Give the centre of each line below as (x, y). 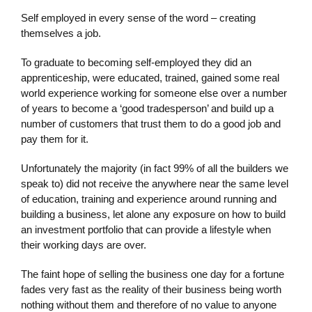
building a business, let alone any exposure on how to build (153, 214)
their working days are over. (84, 244)
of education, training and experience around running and (149, 198)
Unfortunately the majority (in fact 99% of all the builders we (155, 168)
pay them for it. (55, 139)
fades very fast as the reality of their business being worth (151, 289)
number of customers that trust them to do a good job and (151, 123)
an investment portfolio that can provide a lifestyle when (146, 229)
